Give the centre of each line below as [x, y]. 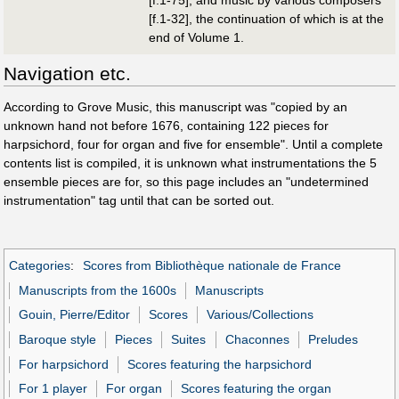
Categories [40, 265]
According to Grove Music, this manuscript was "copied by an [175, 106]
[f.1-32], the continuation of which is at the [266, 18]
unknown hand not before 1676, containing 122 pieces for [166, 125]
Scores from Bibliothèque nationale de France [212, 265]
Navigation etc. [67, 73]
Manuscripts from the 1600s [98, 290]
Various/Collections [261, 315]
